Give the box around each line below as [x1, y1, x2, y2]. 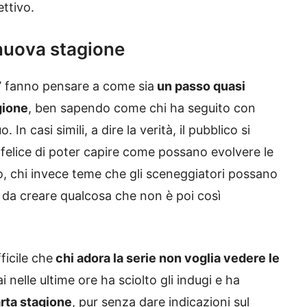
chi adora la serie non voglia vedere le [53, 251, 280, 266]
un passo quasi [154, 79, 245, 94]
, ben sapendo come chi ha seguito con [28, 101, 256, 116]
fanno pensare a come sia [1, 79, 154, 94]
